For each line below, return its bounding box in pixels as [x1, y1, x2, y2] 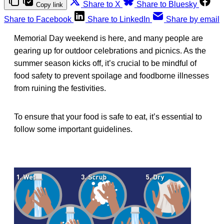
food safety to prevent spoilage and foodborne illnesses [14, 71, 209, 80]
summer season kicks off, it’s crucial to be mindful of [14, 58, 196, 67]
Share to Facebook [4, 14, 71, 23]
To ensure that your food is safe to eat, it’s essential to [14, 112, 202, 121]
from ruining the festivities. [14, 83, 106, 92]
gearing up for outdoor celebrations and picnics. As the [14, 46, 206, 55]
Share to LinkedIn [87, 14, 150, 23]
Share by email [166, 14, 219, 23]
